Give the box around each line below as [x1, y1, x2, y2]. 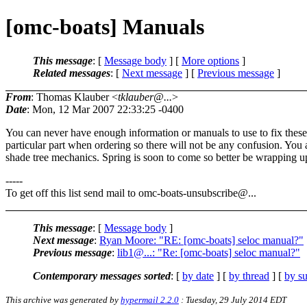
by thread [229, 269, 269, 282]
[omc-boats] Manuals [5, 14, 204, 40]
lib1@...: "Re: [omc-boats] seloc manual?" [117, 246, 300, 258]
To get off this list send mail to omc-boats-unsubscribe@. [5, 186, 251, 199]
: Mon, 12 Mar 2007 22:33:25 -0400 [27, 103, 184, 115]
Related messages [33, 66, 110, 79]
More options [182, 54, 239, 66]
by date [182, 269, 214, 282]
